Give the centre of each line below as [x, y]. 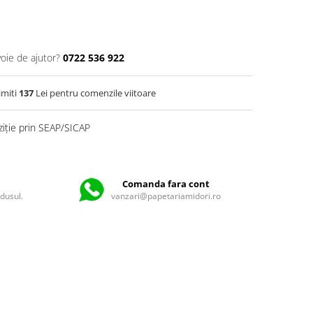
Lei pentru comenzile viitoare [95, 93]
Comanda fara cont [166, 184]
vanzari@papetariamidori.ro [166, 196]
